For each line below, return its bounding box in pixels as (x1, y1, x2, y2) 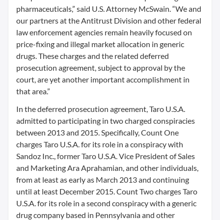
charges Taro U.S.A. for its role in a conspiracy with (16, 139, 183, 149)
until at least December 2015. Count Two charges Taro (16, 187, 197, 196)
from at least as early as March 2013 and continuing (16, 175, 189, 184)
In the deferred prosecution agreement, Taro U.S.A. (16, 104, 185, 113)
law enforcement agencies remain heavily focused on (16, 27, 192, 37)
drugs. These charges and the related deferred (16, 51, 169, 60)
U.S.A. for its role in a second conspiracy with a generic (16, 198, 196, 208)
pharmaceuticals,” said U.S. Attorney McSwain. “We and (16, 4, 201, 13)
